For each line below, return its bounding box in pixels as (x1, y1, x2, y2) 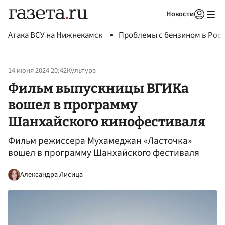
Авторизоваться (135, 22, 182, 31)
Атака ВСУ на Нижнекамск (8, 29, 102, 41)
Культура (67, 65, 96, 76)
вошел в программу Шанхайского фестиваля (8, 146, 199, 160)
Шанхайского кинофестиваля (8, 113, 205, 130)
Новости (166, 9, 194, 19)
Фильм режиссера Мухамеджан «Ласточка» (8, 134, 192, 148)
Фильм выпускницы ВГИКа (8, 80, 189, 96)
